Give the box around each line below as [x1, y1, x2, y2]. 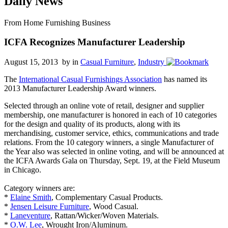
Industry [138, 58, 164, 67]
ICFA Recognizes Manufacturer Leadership [4, 37, 185, 48]
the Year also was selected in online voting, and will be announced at [4, 147, 224, 156]
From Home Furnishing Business [4, 18, 110, 27]
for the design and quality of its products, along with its [4, 120, 180, 129]
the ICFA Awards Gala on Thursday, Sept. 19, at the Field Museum [4, 156, 220, 165]
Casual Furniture [80, 58, 134, 67]
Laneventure [10, 211, 50, 220]
